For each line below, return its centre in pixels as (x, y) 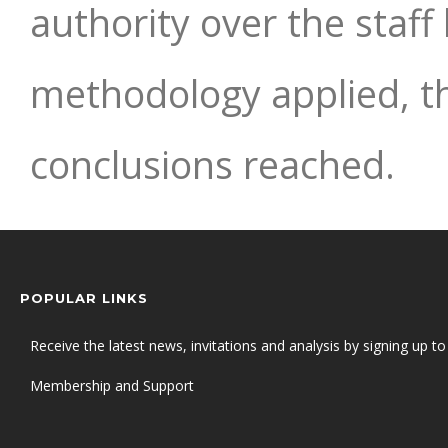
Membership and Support (112, 385)
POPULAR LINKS (84, 298)
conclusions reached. (212, 164)
